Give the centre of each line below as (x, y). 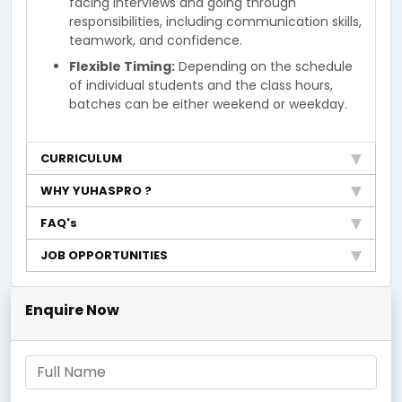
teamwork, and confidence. (156, 40)
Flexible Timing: (122, 66)
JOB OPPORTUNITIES (104, 255)
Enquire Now (72, 310)
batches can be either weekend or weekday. (208, 104)
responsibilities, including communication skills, (215, 22)
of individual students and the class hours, (201, 85)
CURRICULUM (81, 158)
